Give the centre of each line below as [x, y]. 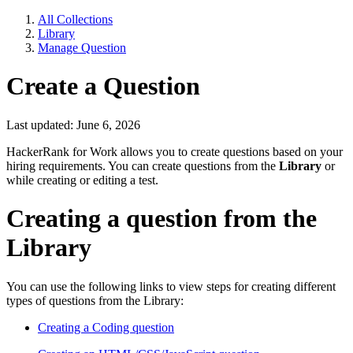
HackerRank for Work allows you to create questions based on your [175, 151]
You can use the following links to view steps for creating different [171, 286]
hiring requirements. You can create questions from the [143, 165]
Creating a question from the [162, 219]
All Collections [75, 19]
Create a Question [103, 86]
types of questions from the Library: [95, 300]
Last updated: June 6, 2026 [73, 124]
